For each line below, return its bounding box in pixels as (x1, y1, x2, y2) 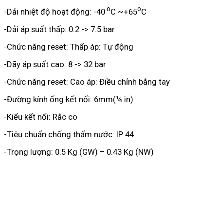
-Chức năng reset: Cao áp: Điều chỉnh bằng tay (4, 76, 170, 87)
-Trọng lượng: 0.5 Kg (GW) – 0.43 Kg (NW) (4, 146, 154, 157)
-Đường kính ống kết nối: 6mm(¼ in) (4, 94, 133, 104)
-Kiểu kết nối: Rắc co (4, 111, 77, 122)
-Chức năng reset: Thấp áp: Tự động (4, 41, 133, 52)
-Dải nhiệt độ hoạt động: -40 (4, 6, 105, 17)
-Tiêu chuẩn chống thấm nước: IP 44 (4, 129, 134, 139)
